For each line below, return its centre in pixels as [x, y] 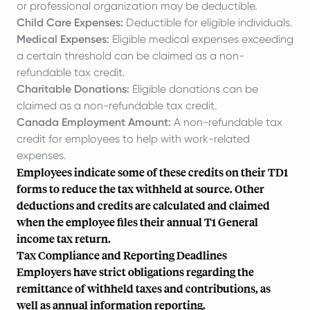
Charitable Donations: [73, 89]
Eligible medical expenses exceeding [201, 39]
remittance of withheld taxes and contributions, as [144, 288]
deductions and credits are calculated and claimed [143, 205]
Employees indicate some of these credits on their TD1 [152, 172]
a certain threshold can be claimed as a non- [130, 56]
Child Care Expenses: [70, 22]
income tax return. [64, 238]
